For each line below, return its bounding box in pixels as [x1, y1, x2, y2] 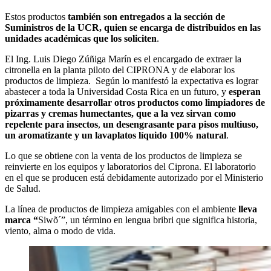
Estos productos [5, 11, 68, 22]
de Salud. [5, 183, 41, 194]
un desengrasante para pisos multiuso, [103, 119, 258, 130]
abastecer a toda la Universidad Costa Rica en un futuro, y [5, 87, 229, 97]
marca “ [5, 215, 38, 226]
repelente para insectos [5, 119, 98, 130]
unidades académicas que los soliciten [5, 33, 157, 44]
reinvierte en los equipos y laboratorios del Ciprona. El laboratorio [5, 162, 256, 172]
